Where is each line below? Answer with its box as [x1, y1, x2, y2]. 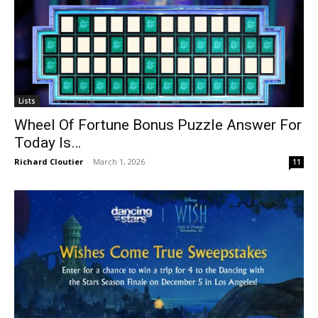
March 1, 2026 [93, 156, 145, 168]
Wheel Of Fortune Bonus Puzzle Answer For [14, 116, 302, 134]
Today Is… [14, 134, 81, 152]
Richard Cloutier [14, 156, 83, 168]
